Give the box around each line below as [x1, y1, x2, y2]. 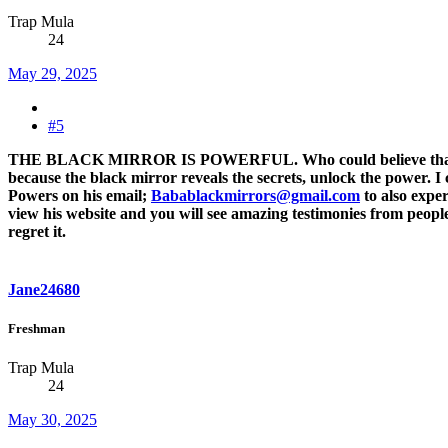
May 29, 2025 [8, 65, 97, 83]
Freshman [8, 320, 65, 336]
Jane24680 [8, 280, 80, 298]
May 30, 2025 [8, 411, 97, 429]
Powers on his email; [8, 187, 151, 205]
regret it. [8, 223, 66, 241]
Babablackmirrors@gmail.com [151, 187, 360, 205]
